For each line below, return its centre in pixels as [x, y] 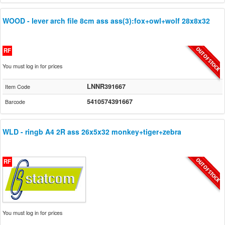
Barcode [15, 102]
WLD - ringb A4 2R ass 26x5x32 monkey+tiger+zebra [92, 132]
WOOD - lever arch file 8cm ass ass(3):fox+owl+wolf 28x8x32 [106, 21]
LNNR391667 [106, 86]
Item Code [18, 87]
